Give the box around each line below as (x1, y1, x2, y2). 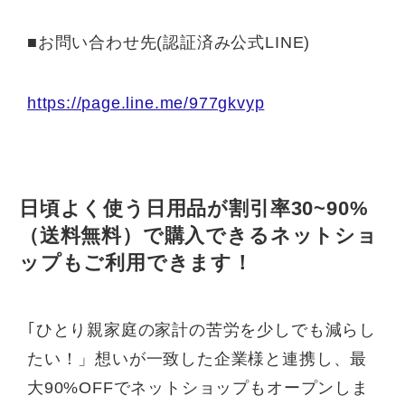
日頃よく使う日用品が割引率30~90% (19, 198, 369, 221)
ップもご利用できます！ (19, 252, 253, 275)
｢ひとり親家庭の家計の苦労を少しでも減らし (27, 321, 376, 340)
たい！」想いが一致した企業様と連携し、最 (27, 350, 368, 369)
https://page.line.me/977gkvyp (27, 94, 265, 113)
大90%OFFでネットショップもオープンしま (27, 379, 369, 398)
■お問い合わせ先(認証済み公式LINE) (27, 33, 311, 52)
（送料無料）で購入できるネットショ (19, 225, 378, 248)
